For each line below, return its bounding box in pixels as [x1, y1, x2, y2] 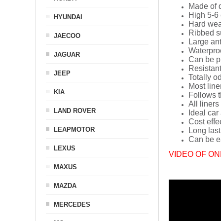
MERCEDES [54, 201, 90, 208]
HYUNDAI [54, 13, 82, 21]
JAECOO [54, 32, 80, 39]
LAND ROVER [54, 107, 96, 114]
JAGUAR [54, 51, 80, 58]
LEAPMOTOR [54, 126, 95, 133]
